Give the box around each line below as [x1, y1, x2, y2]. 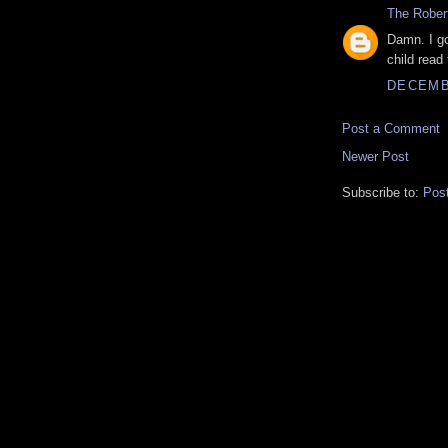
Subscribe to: [342, 184, 423, 200]
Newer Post [342, 148, 409, 164]
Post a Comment [342, 120, 440, 136]
